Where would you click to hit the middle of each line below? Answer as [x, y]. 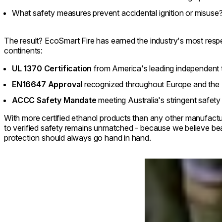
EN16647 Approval [48, 84]
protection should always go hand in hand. [78, 138]
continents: [24, 50]
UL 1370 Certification [52, 68]
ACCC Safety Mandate [54, 100]
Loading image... [173, 163]
